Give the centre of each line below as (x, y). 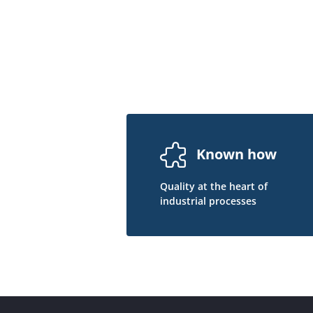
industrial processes (208, 201)
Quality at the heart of (214, 186)
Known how (236, 154)
